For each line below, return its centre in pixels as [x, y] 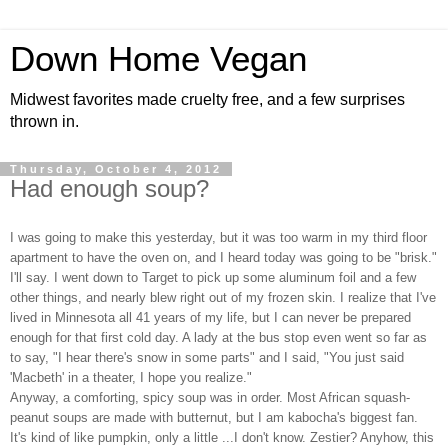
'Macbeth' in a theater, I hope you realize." [133, 377]
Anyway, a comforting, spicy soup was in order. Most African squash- [210, 397]
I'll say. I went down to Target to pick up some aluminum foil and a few [213, 277]
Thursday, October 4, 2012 [116, 169]
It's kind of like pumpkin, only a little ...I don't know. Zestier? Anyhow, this [222, 437]
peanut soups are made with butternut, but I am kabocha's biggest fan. [214, 417]
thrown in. [44, 121]
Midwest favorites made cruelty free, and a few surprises [207, 99]
